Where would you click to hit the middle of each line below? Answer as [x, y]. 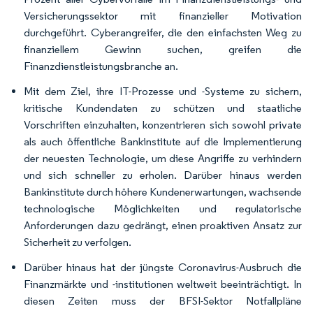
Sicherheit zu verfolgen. [78, 242]
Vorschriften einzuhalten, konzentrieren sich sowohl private [163, 125]
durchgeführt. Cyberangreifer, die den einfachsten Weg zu [163, 32]
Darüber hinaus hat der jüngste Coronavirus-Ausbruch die [163, 267]
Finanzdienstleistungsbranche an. [101, 66]
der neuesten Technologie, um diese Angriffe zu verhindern [163, 158]
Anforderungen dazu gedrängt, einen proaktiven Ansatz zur [163, 225]
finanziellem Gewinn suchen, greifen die [163, 49]
